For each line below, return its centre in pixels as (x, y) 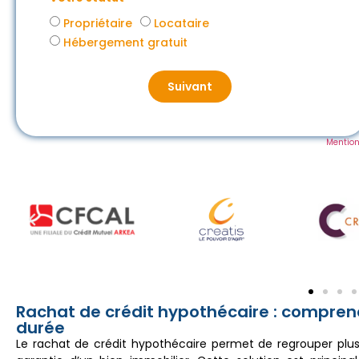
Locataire (182, 23)
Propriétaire (98, 23)
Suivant (190, 87)
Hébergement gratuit (125, 42)
